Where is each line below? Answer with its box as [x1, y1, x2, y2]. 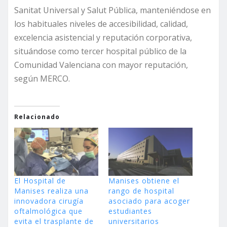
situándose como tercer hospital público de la [14, 46, 186, 57]
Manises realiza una [14, 186, 89, 196]
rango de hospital [108, 186, 174, 196]
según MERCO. [14, 73, 70, 85]
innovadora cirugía [14, 196, 84, 206]
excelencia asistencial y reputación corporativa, [14, 32, 192, 44]
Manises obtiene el [108, 176, 179, 186]
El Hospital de [14, 176, 66, 186]
